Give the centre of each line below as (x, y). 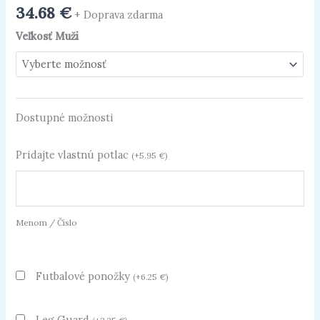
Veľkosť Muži (47, 36)
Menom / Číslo (47, 223)
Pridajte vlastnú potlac (74, 155)
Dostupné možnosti (65, 118)
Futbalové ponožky (85, 276)
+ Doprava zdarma (119, 15)
